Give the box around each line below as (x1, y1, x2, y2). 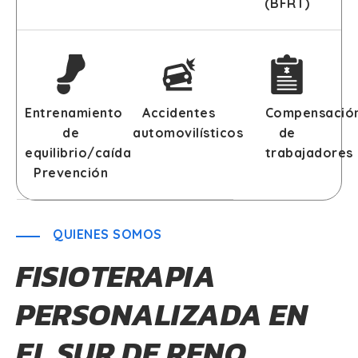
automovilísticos (133, 125, 244, 141)
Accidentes (142, 105, 216, 121)
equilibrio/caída (25, 145, 131, 161)
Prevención (34, 165, 109, 181)
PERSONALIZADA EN (16, 292, 308, 338)
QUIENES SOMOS (53, 226, 162, 243)
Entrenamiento (25, 105, 123, 121)
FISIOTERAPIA (16, 253, 216, 300)
